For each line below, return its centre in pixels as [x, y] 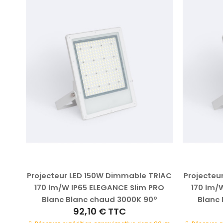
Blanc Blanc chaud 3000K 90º [99, 199]
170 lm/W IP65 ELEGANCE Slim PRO [99, 187]
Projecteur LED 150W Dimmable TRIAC [99, 175]
